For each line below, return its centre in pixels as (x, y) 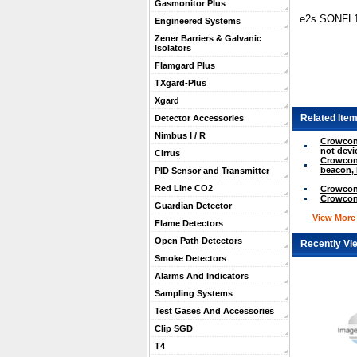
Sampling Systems (194, 293)
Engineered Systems (198, 21)
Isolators (173, 48)
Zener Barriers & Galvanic (208, 38)
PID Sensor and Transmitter (212, 171)
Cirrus (167, 153)
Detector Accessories (199, 118)
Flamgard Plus (185, 65)
